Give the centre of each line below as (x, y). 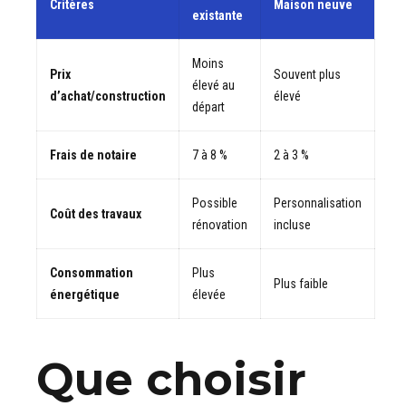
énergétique (85, 294)
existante (217, 15)
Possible (215, 203)
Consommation (92, 272)
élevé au (213, 85)
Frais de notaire (93, 155)
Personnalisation (318, 203)
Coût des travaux (96, 213)
